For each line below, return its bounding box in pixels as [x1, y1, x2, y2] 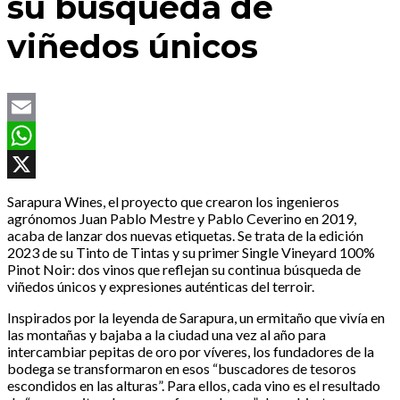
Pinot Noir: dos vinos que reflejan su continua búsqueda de [7, 261, 361, 279]
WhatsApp [7, 155, 73, 173]
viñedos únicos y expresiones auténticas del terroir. [7, 278, 314, 296]
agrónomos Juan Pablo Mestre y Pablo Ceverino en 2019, [7, 210, 356, 228]
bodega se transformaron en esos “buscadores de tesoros [7, 360, 356, 378]
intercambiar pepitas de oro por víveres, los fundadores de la [7, 343, 374, 361]
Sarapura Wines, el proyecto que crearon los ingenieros [7, 193, 339, 211]
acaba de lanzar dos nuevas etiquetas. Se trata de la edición [7, 227, 363, 245]
